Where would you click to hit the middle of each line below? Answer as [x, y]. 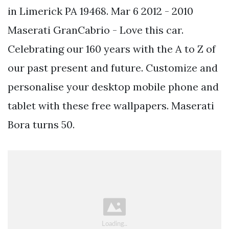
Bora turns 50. [41, 125]
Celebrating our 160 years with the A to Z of [112, 49]
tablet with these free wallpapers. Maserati [111, 106]
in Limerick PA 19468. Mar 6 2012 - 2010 [100, 11]
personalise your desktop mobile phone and [113, 87]
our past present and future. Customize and [113, 68]
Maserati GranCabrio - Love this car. [96, 30]
